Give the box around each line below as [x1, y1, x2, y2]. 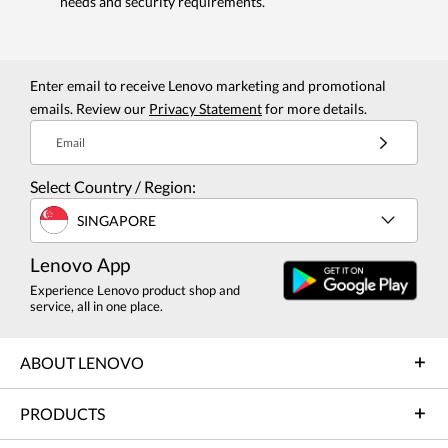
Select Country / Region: [30, 177, 196, 197]
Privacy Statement [149, 100, 262, 118]
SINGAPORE [77, 211, 156, 229]
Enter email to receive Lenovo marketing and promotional [30, 77, 386, 95]
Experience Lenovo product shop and [30, 282, 240, 299]
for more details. [262, 100, 367, 118]
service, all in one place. [30, 298, 163, 315]
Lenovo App [30, 253, 130, 277]
